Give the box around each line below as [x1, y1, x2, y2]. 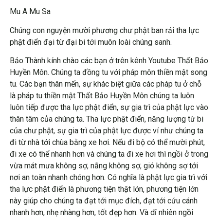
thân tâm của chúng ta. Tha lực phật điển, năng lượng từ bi [10, 114, 203, 124]
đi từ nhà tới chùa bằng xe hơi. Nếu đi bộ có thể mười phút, [10, 138, 205, 147]
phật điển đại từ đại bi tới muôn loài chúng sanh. [10, 37, 172, 47]
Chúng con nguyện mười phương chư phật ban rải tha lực [10, 25, 199, 35]
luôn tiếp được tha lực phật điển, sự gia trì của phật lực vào [10, 103, 208, 112]
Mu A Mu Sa [10, 7, 51, 17]
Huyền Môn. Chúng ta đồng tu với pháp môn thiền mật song [10, 68, 207, 77]
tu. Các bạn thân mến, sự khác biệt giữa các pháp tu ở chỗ [10, 79, 201, 89]
